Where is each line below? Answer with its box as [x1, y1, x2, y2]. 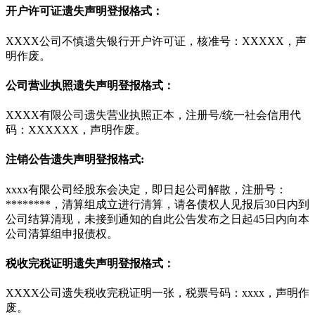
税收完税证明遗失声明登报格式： [6, 257, 174, 269]
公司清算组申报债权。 [6, 227, 118, 240]
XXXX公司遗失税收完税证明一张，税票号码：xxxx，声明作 [6, 287, 309, 300]
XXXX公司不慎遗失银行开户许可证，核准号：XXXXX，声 [6, 34, 307, 47]
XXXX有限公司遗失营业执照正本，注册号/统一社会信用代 [6, 109, 301, 122]
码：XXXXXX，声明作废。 [6, 124, 146, 136]
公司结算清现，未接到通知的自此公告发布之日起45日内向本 [6, 212, 309, 225]
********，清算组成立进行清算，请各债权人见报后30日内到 [6, 198, 309, 210]
